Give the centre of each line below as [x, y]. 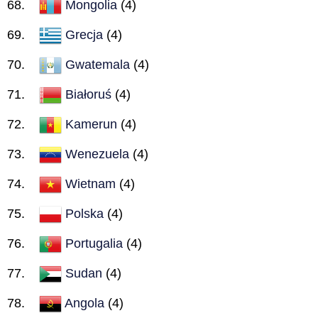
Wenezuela [97, 154]
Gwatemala [98, 64]
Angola [84, 303]
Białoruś [88, 94]
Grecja [84, 34]
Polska [84, 213]
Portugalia [94, 243]
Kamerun [91, 124]
